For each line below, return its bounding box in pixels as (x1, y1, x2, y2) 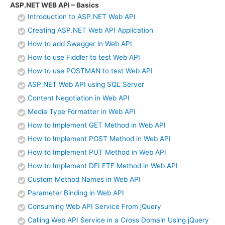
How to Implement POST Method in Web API (28, 135, 171, 143)
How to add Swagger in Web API (28, 40, 132, 48)
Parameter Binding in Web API (28, 189, 124, 197)
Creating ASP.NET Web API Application (28, 26, 153, 35)
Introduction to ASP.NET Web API (28, 13, 136, 21)
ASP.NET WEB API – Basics (10, 1, 99, 10)
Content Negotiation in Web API (28, 94, 130, 102)
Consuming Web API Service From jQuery (28, 202, 161, 211)
